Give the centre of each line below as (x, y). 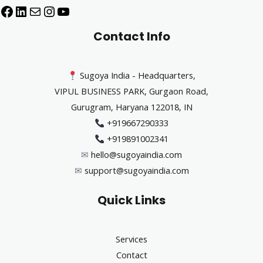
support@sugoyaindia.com (136, 171)
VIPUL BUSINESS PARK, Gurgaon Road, (131, 91)
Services (131, 239)
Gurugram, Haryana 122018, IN (131, 107)
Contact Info (131, 37)
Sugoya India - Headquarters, (137, 75)
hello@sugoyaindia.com (136, 155)
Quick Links (131, 200)
